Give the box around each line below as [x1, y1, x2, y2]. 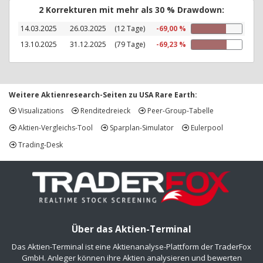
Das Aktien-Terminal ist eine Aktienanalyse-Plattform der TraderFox [12, 241, 251, 252]
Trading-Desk [16, 140, 63, 150]
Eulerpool [189, 123, 223, 133]
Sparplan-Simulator [108, 123, 174, 133]
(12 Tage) [114, 23, 145, 33]
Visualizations [16, 106, 63, 116]
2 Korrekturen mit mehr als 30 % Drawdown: [39, 4, 224, 15]
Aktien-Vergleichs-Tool [16, 123, 93, 133]
